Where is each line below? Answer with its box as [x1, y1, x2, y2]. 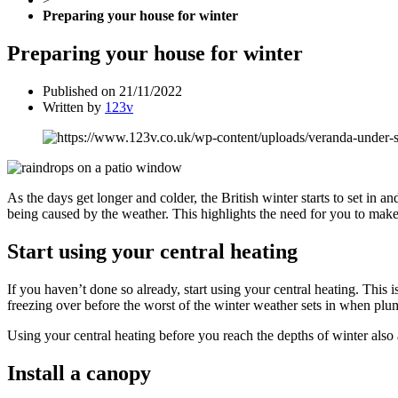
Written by [43, 99, 101, 115]
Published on [43, 83, 115, 99]
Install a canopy [7, 361, 151, 385]
